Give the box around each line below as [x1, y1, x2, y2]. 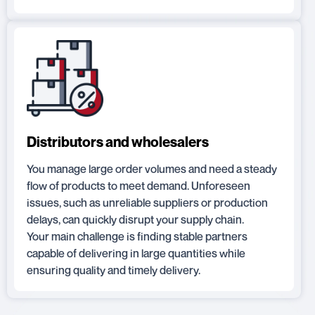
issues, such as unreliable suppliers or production [27, 195, 268, 210]
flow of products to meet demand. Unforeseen [27, 178, 250, 193]
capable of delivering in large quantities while [27, 245, 245, 260]
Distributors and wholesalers [27, 133, 209, 150]
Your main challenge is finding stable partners [27, 229, 247, 243]
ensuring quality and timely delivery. [27, 262, 200, 277]
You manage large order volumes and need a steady [27, 161, 277, 176]
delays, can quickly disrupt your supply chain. [27, 212, 244, 226]
